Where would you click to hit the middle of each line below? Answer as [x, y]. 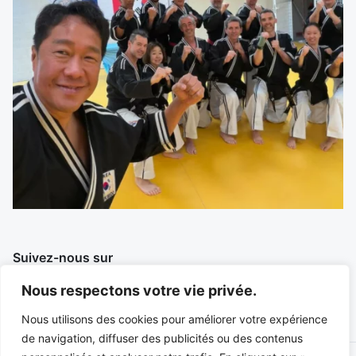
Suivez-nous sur [63, 257]
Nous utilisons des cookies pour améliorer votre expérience [174, 319]
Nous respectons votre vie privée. [139, 290]
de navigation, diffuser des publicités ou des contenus [162, 338]
